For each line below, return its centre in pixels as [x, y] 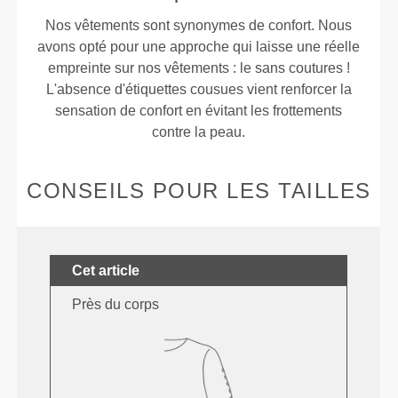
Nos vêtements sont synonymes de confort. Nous [199, 26]
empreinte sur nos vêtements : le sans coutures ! [199, 68]
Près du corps [116, 305]
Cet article [106, 271]
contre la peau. [199, 132]
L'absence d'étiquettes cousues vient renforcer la [199, 90]
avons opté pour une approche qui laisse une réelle [199, 47]
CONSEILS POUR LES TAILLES [199, 191]
